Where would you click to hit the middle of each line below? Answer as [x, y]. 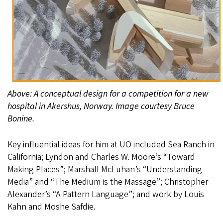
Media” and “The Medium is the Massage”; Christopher [108, 182]
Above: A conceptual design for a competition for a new [108, 94]
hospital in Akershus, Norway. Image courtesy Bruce [101, 107]
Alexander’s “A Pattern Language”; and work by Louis [106, 195]
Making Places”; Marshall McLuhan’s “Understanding [105, 170]
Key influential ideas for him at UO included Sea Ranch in [111, 145]
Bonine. [21, 119]
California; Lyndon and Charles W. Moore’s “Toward [101, 157]
